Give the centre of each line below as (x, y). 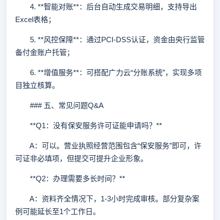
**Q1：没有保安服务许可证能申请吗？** (89, 125)
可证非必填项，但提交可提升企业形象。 (82, 158)
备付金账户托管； (45, 52)
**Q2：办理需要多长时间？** (70, 179)
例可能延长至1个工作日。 (58, 211)
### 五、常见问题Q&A (59, 105)
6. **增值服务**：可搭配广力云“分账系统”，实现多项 (109, 72)
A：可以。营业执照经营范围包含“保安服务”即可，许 (108, 146)
